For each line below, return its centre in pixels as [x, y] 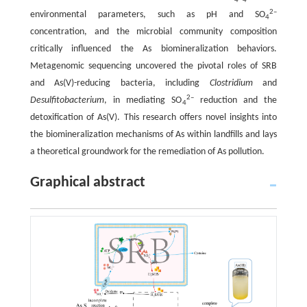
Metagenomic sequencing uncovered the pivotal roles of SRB [153, 66]
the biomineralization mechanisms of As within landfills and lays [153, 135]
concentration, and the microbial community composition [153, 32]
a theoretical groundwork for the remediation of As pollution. [147, 152]
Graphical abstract [87, 183]
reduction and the [235, 101]
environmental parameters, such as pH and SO [148, 15]
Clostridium [231, 84]
